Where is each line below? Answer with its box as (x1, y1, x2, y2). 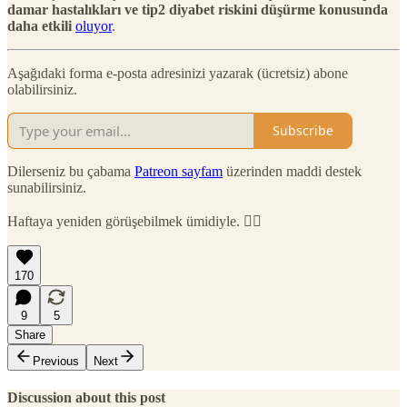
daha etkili (7, 17, 72, 34)
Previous (33, 353, 79, 368)
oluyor (75, 17, 112, 34)
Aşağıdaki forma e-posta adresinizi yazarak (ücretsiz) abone (7, 65, 348, 81)
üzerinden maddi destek (223, 163, 362, 179)
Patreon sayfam (134, 163, 223, 179)
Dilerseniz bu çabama (7, 163, 134, 179)
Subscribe (273, 122, 333, 140)
